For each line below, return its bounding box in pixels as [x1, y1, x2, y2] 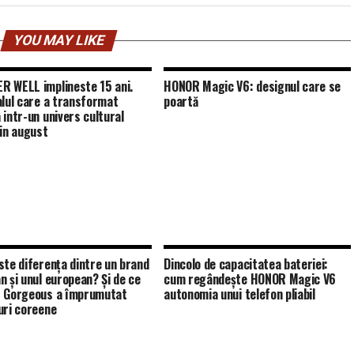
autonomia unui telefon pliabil [164, 284, 315, 303]
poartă [164, 92, 198, 111]
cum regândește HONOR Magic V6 [164, 269, 337, 288]
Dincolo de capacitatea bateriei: [164, 254, 329, 273]
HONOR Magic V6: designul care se [164, 77, 341, 96]
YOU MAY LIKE [10, 32, 107, 48]
